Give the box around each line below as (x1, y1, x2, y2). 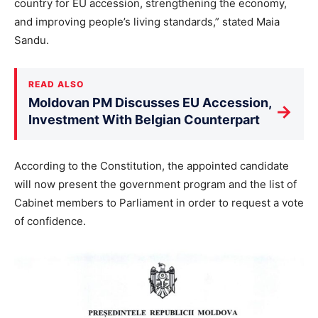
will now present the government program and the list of (14, 177, 297, 192)
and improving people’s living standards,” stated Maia (14, 15, 280, 29)
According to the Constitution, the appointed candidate (14, 159, 289, 173)
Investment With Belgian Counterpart (28, 112, 260, 128)
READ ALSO (28, 79, 84, 90)
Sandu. (14, 33, 49, 48)
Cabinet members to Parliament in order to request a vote (14, 196, 304, 210)
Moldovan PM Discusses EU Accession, (28, 95, 271, 111)
